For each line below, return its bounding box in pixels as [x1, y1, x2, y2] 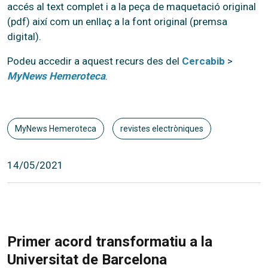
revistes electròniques [120, 123, 203, 133]
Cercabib [182, 54, 225, 67]
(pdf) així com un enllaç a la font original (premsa [7, 15, 227, 28]
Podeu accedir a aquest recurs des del [7, 54, 182, 67]
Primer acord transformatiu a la [7, 233, 212, 250]
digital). [7, 30, 41, 42]
